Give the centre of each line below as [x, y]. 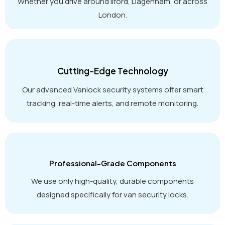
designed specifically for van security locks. [113, 194]
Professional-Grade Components [113, 163]
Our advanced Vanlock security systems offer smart [113, 89]
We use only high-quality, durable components [113, 181]
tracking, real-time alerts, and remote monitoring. [113, 103]
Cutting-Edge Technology [113, 71]
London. [113, 15]
